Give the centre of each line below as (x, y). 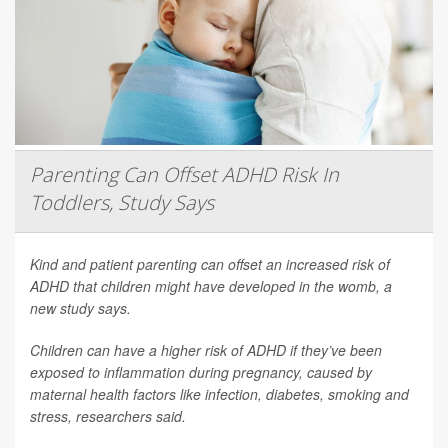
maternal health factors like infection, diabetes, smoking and (219, 393)
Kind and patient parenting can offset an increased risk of (210, 263)
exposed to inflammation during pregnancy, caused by (201, 371)
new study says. (80, 307)
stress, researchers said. (108, 415)
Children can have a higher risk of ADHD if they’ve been (206, 349)
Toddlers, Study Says (122, 202)
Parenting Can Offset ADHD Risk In (184, 174)
